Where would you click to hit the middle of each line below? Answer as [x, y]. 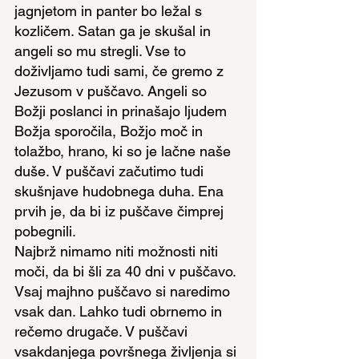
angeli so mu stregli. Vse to [102, 51]
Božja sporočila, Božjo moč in [111, 131]
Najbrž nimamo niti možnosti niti [118, 251]
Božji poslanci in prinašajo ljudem [123, 111]
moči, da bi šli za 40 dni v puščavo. [127, 271]
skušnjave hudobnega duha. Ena [121, 191]
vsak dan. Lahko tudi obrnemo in [120, 311]
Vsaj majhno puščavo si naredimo [124, 291]
